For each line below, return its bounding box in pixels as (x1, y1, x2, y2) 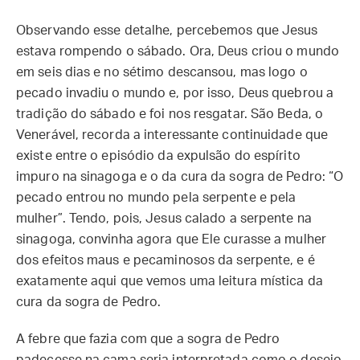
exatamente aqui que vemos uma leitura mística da (16, 275, 323, 288)
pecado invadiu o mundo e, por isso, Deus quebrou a (16, 87, 334, 100)
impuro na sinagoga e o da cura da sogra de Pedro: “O (16, 170, 344, 183)
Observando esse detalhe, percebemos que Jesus (16, 24, 318, 37)
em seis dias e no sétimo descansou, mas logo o (16, 66, 308, 79)
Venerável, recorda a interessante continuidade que (16, 129, 329, 141)
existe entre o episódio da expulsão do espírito (16, 149, 301, 162)
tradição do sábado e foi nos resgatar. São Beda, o (16, 108, 324, 121)
